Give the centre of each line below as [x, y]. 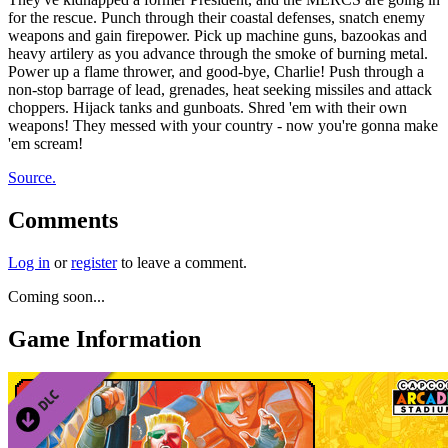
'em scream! [45, 143]
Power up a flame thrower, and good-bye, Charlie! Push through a [216, 71]
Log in [29, 262]
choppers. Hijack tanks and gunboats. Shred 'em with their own [207, 107]
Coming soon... [56, 296]
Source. [32, 177]
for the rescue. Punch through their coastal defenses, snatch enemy [216, 17]
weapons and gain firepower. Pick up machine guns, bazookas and [217, 35]
